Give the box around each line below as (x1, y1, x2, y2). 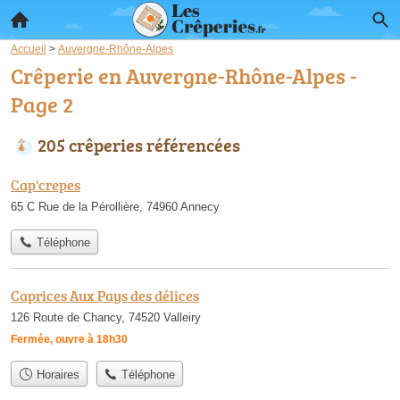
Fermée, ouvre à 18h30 (11, 333, 128, 346)
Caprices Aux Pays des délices (11, 286, 199, 306)
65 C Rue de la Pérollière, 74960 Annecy (11, 200, 220, 213)
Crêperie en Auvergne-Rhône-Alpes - (11, 61, 357, 90)
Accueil (11, 43, 46, 54)
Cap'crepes (11, 175, 80, 195)
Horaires (32, 367, 79, 381)
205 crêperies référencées (37, 132, 240, 157)
